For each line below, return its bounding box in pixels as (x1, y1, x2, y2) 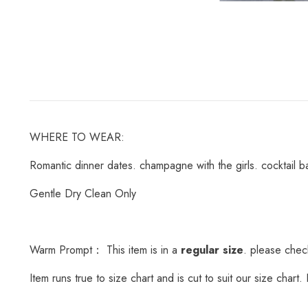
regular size (180, 242, 243, 258)
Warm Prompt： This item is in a (29, 242, 177, 258)
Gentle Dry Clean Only (29, 186, 136, 202)
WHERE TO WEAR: (29, 129, 124, 146)
